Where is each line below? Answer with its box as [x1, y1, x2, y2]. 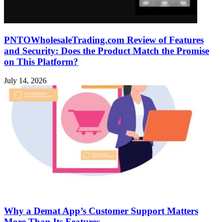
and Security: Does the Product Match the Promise [4, 45, 209, 56]
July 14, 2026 [4, 76, 47, 85]
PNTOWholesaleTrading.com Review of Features [4, 34, 204, 45]
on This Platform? [4, 56, 78, 67]
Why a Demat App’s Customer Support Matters [4, 206, 198, 217]
